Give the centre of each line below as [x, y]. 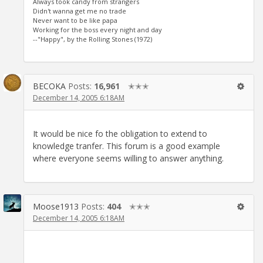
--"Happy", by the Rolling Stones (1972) [92, 39]
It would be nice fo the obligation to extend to [120, 133]
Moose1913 [56, 206]
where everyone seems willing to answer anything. [128, 158]
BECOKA [49, 86]
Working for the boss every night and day [97, 29]
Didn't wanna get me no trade [80, 11]
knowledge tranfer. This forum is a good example [127, 146]
